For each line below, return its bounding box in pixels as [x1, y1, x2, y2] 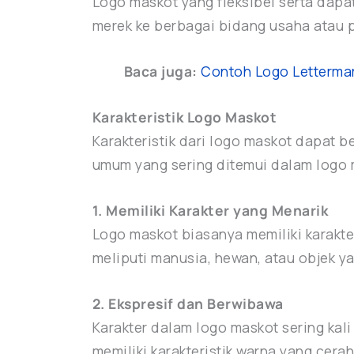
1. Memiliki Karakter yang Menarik [92, 201, 329, 220]
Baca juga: [123, 62, 198, 81]
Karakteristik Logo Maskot [92, 107, 277, 127]
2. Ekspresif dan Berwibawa [92, 294, 284, 314]
